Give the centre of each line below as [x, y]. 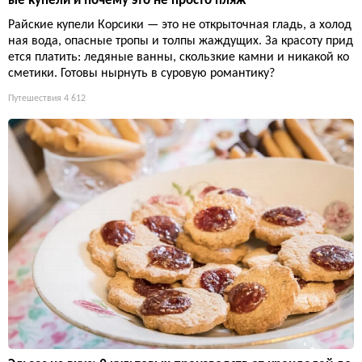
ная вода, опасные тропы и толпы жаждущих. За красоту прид [181, 42]
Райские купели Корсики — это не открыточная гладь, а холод [180, 25]
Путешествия [35, 99]
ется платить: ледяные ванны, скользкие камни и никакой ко [179, 58]
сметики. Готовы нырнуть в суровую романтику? [141, 74]
